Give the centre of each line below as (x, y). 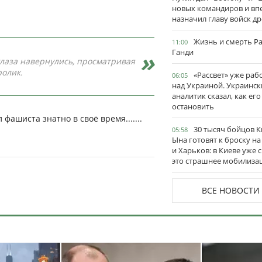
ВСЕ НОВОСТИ (230, 190)
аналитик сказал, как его (216, 96)
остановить (193, 106)
